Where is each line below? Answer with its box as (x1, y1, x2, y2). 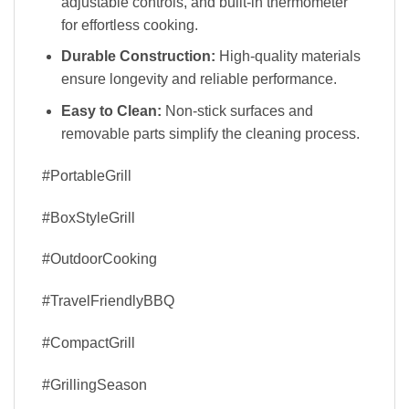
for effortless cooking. (60, 16, 198, 33)
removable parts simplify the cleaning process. (60, 126, 360, 142)
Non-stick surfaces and (161, 103, 313, 120)
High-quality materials (215, 48, 361, 65)
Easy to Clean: (60, 103, 162, 120)
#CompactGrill (42, 335, 135, 351)
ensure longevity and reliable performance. (60, 71, 337, 88)
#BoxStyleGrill (42, 209, 135, 225)
